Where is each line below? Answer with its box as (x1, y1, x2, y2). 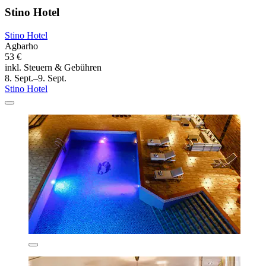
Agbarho (5, 40, 38, 51)
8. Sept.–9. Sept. (5, 72, 66, 83)
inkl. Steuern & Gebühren (5, 62, 102, 72)
